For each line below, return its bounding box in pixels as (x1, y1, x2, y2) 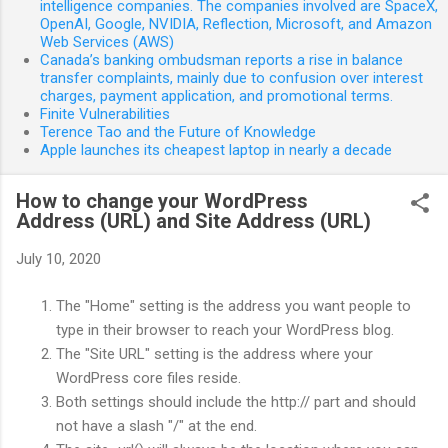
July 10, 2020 (16, 250, 101, 268)
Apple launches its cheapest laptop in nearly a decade (40, 141, 392, 159)
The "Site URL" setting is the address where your (56, 344, 373, 363)
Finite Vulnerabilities (40, 105, 170, 123)
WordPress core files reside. (56, 368, 241, 387)
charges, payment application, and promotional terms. (40, 87, 393, 105)
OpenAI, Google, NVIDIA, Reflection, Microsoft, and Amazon (40, 15, 432, 33)
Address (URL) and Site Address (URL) (16, 209, 371, 233)
